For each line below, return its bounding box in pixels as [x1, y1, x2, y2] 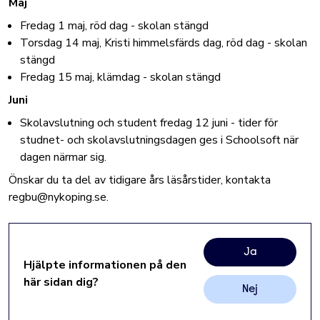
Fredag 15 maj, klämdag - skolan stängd [20, 69, 221, 85]
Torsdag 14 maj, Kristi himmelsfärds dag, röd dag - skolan [20, 35, 307, 51]
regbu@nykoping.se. [9, 189, 109, 205]
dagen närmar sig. [20, 149, 112, 165]
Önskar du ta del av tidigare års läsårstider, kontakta [9, 172, 271, 188]
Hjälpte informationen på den [24, 257, 186, 273]
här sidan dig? [24, 274, 99, 290]
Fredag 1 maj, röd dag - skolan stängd [20, 18, 209, 34]
